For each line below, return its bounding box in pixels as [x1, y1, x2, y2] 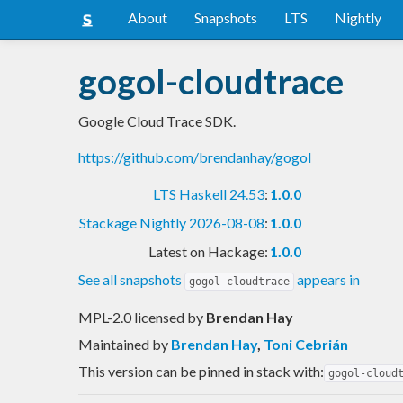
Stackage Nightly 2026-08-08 [79, 213, 264, 231]
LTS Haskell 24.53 [153, 184, 264, 202]
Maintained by [78, 335, 171, 353]
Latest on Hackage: [148, 242, 268, 260]
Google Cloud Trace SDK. [78, 112, 236, 130]
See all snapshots [78, 270, 184, 288]
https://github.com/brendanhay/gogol [78, 148, 311, 166]
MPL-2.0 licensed [78, 308, 187, 326]
